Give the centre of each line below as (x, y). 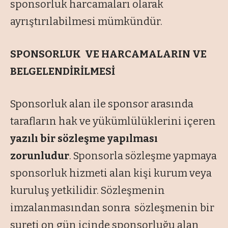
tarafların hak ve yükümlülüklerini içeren (113, 121)
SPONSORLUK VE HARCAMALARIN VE (108, 54)
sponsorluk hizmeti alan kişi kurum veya (111, 173)
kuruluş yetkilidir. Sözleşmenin (88, 191)
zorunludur (40, 156)
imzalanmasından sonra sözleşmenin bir (112, 208)
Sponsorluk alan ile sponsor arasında (102, 104)
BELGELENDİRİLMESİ (63, 72)
